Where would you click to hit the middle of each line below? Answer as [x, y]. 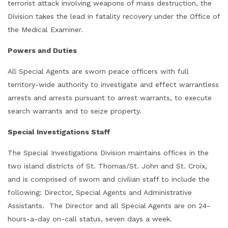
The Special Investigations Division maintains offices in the [108, 153]
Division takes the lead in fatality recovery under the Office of [114, 16]
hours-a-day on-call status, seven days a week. [90, 219]
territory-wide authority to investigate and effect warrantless [113, 84]
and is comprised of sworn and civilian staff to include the [109, 179]
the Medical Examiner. [45, 30]
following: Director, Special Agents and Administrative [100, 192]
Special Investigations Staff [59, 132]
